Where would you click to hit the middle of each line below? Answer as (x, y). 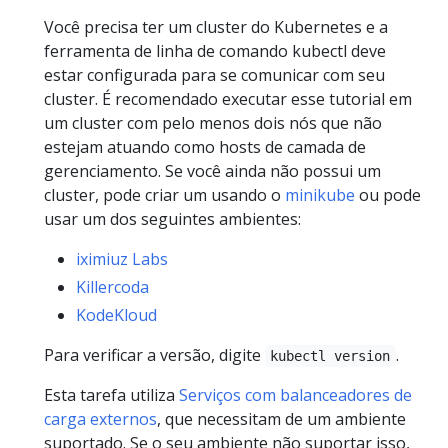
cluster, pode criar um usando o (164, 194)
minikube (320, 194)
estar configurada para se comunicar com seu (214, 74)
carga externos (100, 418)
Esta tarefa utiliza (111, 394)
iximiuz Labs (122, 258)
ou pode (388, 194)
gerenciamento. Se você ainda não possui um (212, 170)
